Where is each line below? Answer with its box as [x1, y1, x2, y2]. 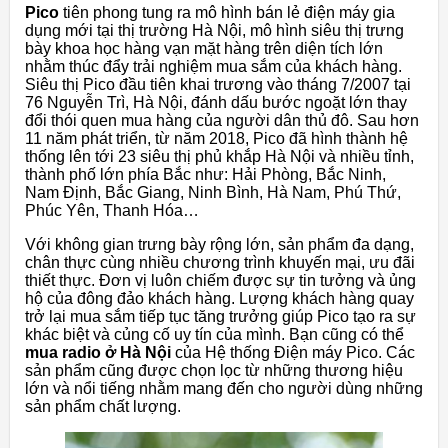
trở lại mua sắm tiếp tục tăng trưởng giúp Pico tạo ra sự [25, 307, 416, 325]
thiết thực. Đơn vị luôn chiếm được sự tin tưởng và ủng [25, 271, 416, 289]
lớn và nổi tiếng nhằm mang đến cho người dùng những [25, 379, 423, 397]
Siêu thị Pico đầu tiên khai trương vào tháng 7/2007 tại [25, 75, 411, 93]
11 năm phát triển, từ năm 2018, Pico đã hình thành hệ [25, 129, 408, 147]
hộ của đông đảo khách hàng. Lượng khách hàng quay [25, 289, 414, 307]
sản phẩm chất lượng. [25, 397, 181, 415]
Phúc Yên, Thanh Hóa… [25, 201, 199, 219]
